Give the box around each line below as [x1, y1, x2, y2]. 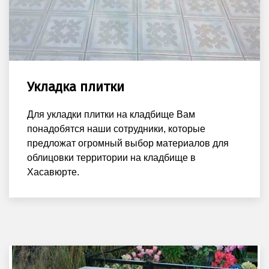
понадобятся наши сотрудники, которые [27, 123, 205, 134]
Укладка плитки [27, 78, 124, 95]
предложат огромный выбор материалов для [27, 138, 229, 148]
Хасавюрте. [27, 166, 79, 177]
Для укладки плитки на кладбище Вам [27, 109, 195, 119]
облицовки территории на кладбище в [27, 152, 196, 163]
